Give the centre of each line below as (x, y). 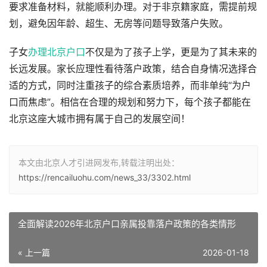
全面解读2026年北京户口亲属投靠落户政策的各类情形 (127, 224)
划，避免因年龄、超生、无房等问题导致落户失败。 (119, 24)
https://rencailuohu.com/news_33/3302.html (105, 177)
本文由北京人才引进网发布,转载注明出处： (99, 162)
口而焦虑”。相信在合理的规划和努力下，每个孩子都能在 (130, 102)
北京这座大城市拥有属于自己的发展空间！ (100, 119)
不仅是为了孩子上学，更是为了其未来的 (171, 52)
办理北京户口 (57, 52)
